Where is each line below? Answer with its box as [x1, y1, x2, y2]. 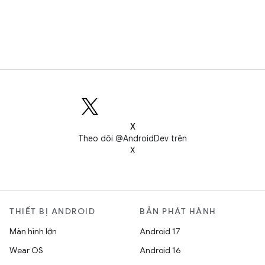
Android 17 [140, 226, 180, 237]
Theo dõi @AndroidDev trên [78, 133, 187, 144]
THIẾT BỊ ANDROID [9, 206, 95, 216]
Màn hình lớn [9, 226, 57, 237]
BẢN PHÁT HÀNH [140, 206, 216, 216]
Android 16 [140, 245, 181, 256]
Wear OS [9, 245, 43, 256]
